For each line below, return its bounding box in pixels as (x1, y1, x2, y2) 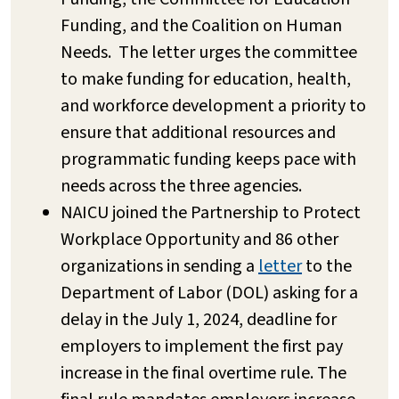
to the (302, 253, 352, 279)
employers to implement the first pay (61, 333, 343, 359)
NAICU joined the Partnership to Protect (61, 199, 361, 225)
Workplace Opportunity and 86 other (61, 226, 338, 252)
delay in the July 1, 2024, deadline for (61, 306, 337, 332)
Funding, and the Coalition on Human (61, 12, 342, 38)
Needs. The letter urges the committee (61, 39, 357, 65)
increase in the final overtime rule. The (61, 360, 346, 386)
